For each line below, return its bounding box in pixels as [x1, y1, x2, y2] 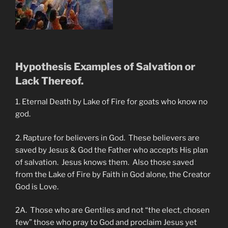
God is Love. [15, 182, 59, 191]
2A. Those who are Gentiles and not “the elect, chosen [15, 206, 210, 215]
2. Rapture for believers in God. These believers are [15, 133, 199, 142]
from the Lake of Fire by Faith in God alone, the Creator [15, 169, 211, 179]
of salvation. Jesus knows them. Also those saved [15, 157, 194, 167]
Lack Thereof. [15, 75, 83, 88]
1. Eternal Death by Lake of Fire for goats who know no [15, 97, 208, 107]
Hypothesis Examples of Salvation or [15, 61, 195, 73]
